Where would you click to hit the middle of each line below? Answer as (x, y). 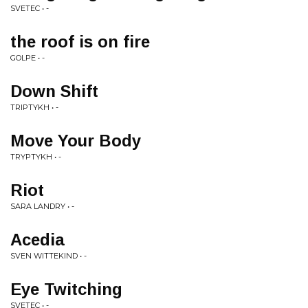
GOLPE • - (27, 58)
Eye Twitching (66, 289)
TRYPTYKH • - (36, 157)
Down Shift (54, 91)
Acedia (37, 240)
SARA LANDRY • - (42, 206)
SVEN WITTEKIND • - (48, 256)
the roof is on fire (80, 42)
